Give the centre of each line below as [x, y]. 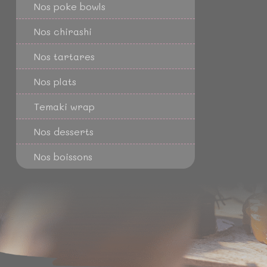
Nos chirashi [63, 31]
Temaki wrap [64, 106]
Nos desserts [64, 131]
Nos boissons [63, 156]
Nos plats [55, 81]
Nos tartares [64, 56]
